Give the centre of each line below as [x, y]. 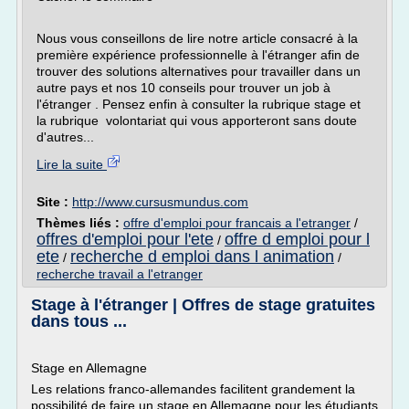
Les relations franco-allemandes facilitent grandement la [193, 389]
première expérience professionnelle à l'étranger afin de [198, 55]
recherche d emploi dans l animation [202, 257]
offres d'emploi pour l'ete [125, 239]
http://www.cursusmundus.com [160, 202]
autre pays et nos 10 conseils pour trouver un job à [184, 88]
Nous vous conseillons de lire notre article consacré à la [197, 38]
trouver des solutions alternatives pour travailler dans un [199, 71]
